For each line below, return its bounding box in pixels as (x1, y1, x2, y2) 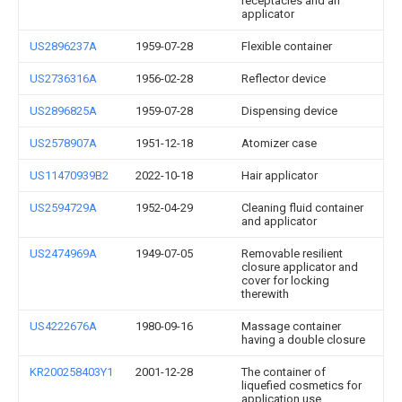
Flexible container (241, 39, 332, 53)
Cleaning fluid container (241, 201, 363, 214)
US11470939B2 (30, 169, 109, 182)
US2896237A (30, 39, 97, 53)
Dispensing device (241, 104, 337, 118)
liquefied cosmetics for (241, 379, 362, 392)
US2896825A (30, 104, 97, 118)
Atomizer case (241, 136, 317, 150)
